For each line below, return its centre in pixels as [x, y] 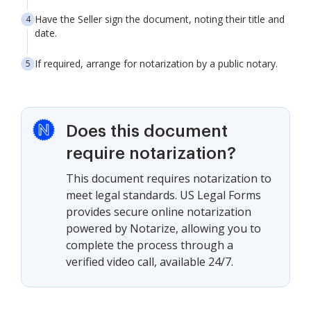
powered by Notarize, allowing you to [163, 228]
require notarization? [151, 153]
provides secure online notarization [159, 212]
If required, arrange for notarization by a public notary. [156, 64]
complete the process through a [150, 245]
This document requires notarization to [169, 178]
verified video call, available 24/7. [150, 262]
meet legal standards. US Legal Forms [163, 195]
